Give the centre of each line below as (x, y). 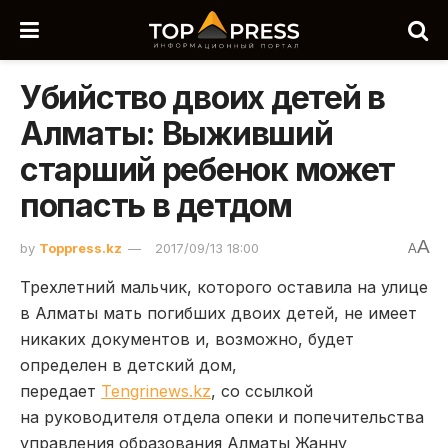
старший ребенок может (208, 169)
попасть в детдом (156, 205)
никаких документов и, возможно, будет (187, 338)
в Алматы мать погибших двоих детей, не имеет (218, 312)
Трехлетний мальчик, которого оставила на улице (224, 286)
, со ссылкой (262, 390)
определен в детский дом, (128, 364)
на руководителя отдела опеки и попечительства (222, 416)
